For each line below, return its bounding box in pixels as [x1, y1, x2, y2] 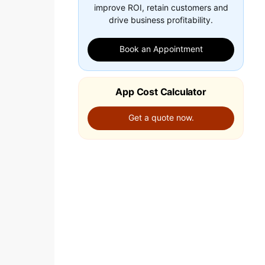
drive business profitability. [109, 15, 213, 25]
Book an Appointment [119, 44, 203, 54]
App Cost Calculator [115, 86, 206, 98]
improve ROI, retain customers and [93, 2, 228, 12]
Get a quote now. [128, 112, 194, 122]
